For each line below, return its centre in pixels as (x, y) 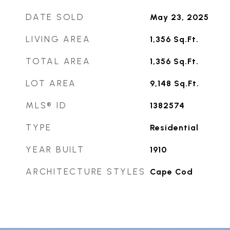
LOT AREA (51, 83)
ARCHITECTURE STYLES (86, 171)
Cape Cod (171, 172)
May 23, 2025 (179, 17)
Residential (174, 128)
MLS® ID (46, 105)
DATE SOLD (55, 17)
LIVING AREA (58, 39)
